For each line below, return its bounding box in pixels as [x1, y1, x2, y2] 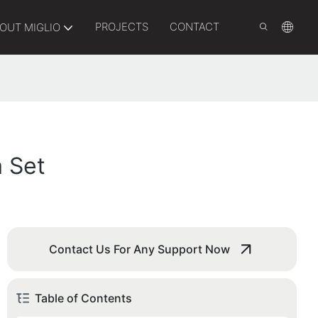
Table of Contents [35, 290, 132, 305]
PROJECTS [94, 20, 148, 34]
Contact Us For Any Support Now [49, 241, 230, 256]
